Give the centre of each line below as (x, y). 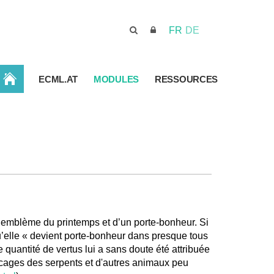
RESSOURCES (186, 79)
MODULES (116, 79)
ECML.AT (58, 79)
